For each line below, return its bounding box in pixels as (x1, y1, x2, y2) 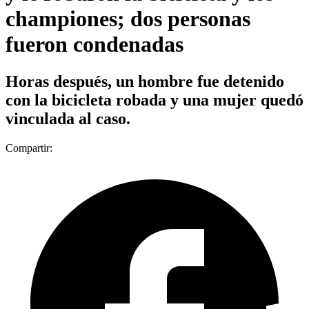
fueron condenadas (6, 32, 183, 57)
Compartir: (6, 141, 52, 154)
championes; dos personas (6, 6, 250, 32)
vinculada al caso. (6, 109, 130, 128)
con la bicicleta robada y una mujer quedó (6, 90, 303, 109)
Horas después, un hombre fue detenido (6, 72, 284, 90)
